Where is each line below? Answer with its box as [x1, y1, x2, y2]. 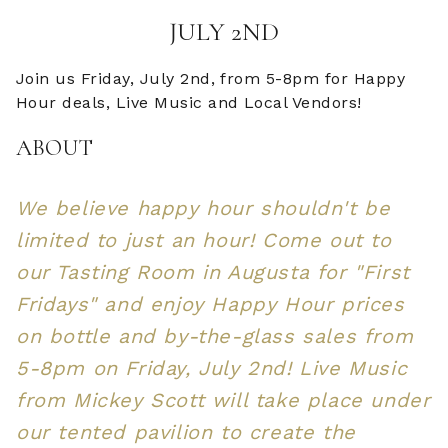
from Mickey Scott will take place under [16, 387, 431, 412]
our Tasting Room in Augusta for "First [16, 259, 410, 284]
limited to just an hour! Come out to [16, 227, 392, 252]
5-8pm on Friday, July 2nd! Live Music [16, 355, 408, 380]
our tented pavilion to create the [16, 419, 356, 444]
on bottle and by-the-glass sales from [16, 323, 414, 348]
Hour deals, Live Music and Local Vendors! [16, 92, 362, 112]
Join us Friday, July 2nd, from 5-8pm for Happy [16, 68, 406, 88]
